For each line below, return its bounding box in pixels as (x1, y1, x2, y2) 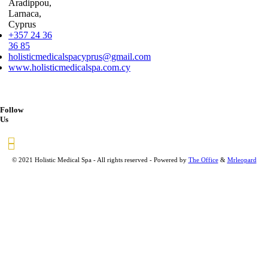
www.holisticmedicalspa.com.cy (8, 62, 130, 72)
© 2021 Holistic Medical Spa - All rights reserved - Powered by (11, 156, 188, 163)
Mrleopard (227, 156, 257, 163)
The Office (188, 156, 218, 163)
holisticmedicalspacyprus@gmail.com (8, 51, 151, 62)
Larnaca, (8, 8, 41, 19)
